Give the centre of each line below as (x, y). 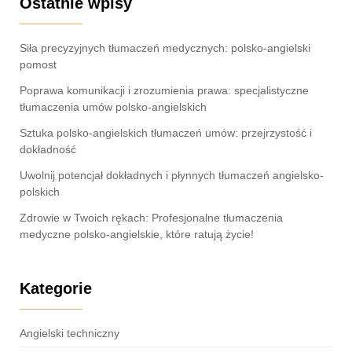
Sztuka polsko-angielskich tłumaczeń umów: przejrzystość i (166, 132)
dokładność (49, 149)
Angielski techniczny (70, 333)
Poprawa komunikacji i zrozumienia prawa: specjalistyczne (164, 90)
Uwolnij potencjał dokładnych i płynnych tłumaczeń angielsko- (172, 175)
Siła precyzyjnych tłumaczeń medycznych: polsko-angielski (165, 48)
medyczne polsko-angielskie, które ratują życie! (138, 234)
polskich (41, 191)
